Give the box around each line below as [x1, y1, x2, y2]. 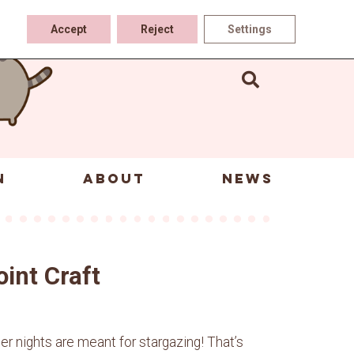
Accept [51, 23, 87, 36]
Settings [228, 23, 272, 36]
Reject [141, 23, 174, 36]
